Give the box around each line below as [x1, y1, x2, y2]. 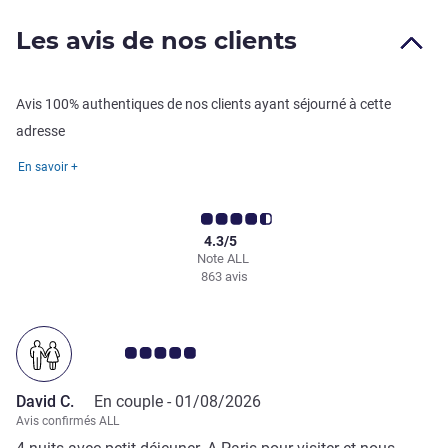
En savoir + [18, 160, 78, 175]
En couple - [94, 392, 175, 412]
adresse [16, 123, 65, 140]
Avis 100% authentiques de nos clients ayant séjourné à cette [16, 96, 391, 113]
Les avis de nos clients [16, 26, 297, 56]
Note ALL [196, 251, 252, 267]
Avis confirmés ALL [16, 414, 119, 429]
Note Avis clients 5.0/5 [95, 343, 254, 363]
